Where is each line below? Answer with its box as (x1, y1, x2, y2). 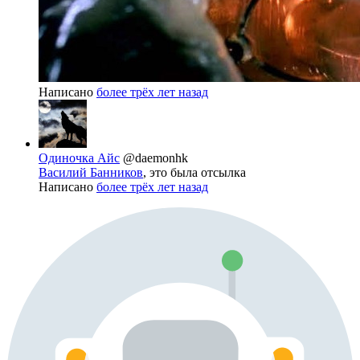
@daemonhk (123, 151, 188, 166)
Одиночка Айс (39, 151, 120, 166)
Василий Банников (39, 166, 143, 180)
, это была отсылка (143, 166, 246, 180)
